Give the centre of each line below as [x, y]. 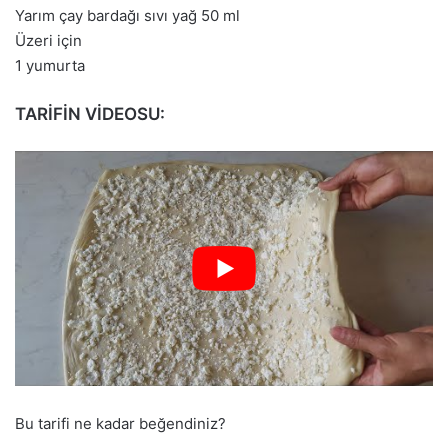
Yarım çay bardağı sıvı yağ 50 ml [127, 15]
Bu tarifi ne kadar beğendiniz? [120, 423]
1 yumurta [50, 65]
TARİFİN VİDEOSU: [90, 113]
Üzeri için [48, 40]
